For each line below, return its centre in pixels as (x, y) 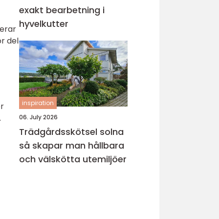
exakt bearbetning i (62, 10)
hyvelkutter (44, 24)
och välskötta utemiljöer (73, 159)
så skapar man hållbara (72, 145)
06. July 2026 (38, 117)
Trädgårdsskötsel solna (71, 132)
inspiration (38, 103)
